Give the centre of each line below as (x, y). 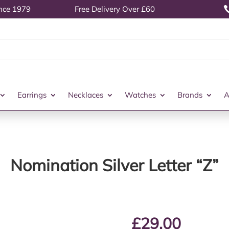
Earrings (32, 95)
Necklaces (85, 95)
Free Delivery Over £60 (114, 9)
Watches (140, 95)
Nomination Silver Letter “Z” (114, 165)
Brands (190, 95)
